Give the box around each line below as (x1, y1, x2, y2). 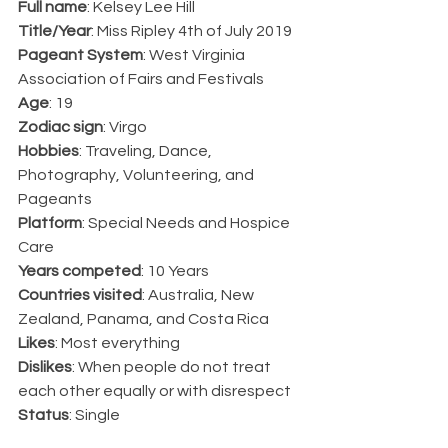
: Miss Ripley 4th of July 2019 (91, 22, 292, 39)
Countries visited (18, 286, 142, 303)
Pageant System (18, 46, 143, 63)
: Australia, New (142, 286, 257, 303)
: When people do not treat (72, 358, 274, 375)
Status (18, 406, 69, 423)
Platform (18, 214, 82, 231)
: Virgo (103, 118, 147, 135)
